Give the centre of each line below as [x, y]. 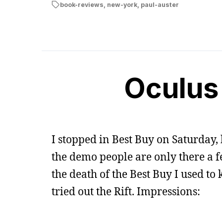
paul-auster [160, 5]
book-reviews [82, 5]
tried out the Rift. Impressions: [126, 191]
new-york [122, 5]
